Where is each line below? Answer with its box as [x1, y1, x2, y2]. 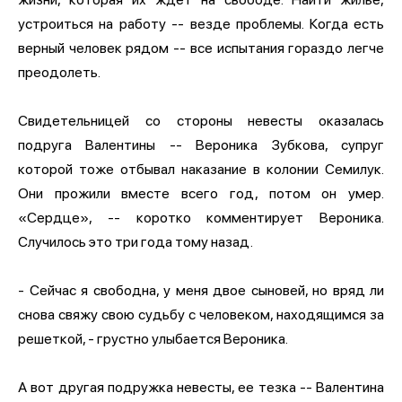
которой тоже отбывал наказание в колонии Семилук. [18, 160, 384, 178]
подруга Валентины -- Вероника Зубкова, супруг [18, 135, 384, 153]
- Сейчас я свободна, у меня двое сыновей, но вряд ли [18, 281, 384, 299]
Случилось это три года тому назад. [18, 232, 253, 250]
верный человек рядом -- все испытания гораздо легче [18, 39, 384, 57]
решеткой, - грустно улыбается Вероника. [18, 329, 288, 347]
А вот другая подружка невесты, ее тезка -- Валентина [18, 378, 384, 396]
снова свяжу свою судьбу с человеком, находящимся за [18, 305, 384, 323]
